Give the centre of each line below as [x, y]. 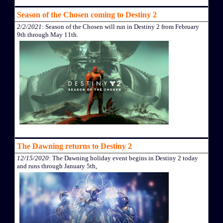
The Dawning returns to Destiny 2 [74, 146]
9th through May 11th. [48, 34]
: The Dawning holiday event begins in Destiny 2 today [123, 158]
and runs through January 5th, [57, 166]
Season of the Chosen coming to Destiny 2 [87, 14]
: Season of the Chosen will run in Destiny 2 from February [120, 26]
